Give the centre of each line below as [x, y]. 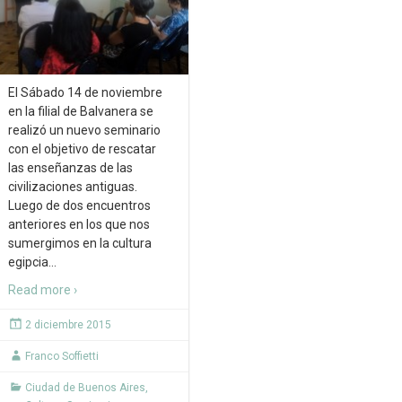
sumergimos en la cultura [80, 244]
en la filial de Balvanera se [81, 112]
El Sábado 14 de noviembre [85, 93]
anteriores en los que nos [79, 225]
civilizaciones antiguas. [73, 187]
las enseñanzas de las [70, 168]
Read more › [43, 290]
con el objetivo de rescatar [82, 149]
